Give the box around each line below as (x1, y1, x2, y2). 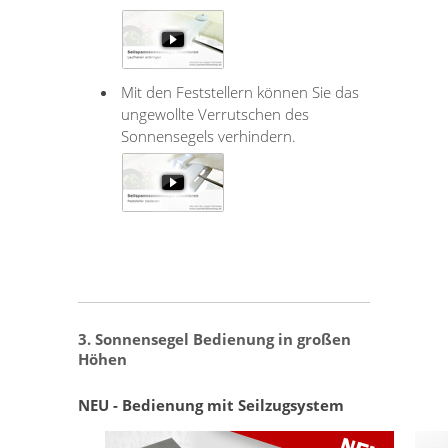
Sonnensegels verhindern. (121, 125, 297, 146)
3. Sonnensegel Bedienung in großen (78, 328, 352, 349)
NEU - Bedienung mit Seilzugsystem (78, 394, 345, 415)
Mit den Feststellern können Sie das (121, 81, 360, 102)
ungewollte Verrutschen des (121, 103, 310, 124)
